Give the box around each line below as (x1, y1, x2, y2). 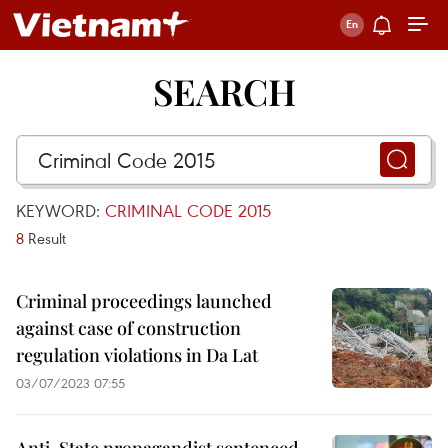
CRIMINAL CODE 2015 (105, 199, 271, 222)
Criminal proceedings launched (16, 289, 272, 313)
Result (24, 228, 66, 248)
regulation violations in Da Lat (16, 343, 258, 367)
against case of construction (16, 316, 241, 340)
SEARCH (152, 67, 296, 115)
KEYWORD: (16, 199, 105, 222)
